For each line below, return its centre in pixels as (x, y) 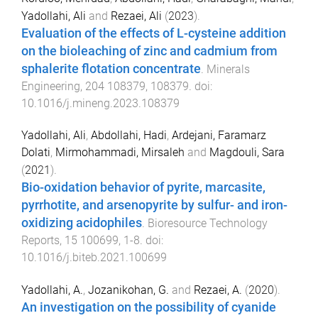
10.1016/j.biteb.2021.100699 (94, 258)
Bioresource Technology (208, 224)
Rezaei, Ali (136, 16)
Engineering (51, 87)
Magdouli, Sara (247, 153)
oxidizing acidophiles (82, 223)
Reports (40, 241)
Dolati (36, 153)
